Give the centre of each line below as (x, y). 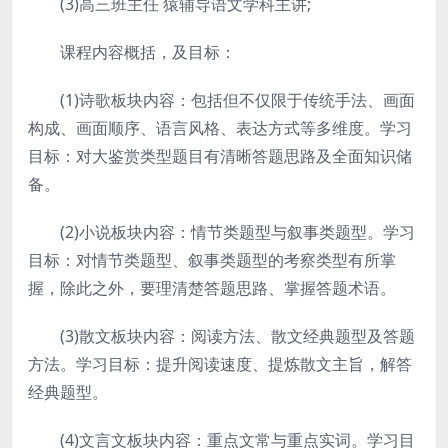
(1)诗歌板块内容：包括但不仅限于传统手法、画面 (221, 100)
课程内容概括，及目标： (132, 52)
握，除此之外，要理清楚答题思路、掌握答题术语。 (212, 288)
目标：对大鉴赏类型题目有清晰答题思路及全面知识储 (220, 156)
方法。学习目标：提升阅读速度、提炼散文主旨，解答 (220, 364)
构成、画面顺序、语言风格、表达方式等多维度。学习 (220, 128)
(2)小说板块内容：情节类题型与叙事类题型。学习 (221, 232)
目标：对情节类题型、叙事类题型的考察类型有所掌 (212, 260)
